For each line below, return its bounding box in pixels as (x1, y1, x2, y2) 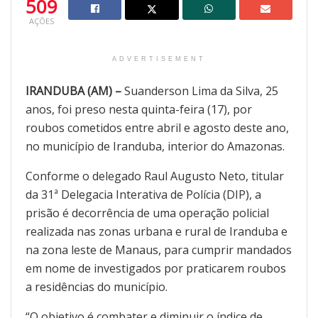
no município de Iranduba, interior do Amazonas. (26, 138, 285, 155)
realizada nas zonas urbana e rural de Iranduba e (26, 224, 287, 240)
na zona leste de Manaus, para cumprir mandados (26, 242, 292, 258)
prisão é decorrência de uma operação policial (26, 205, 269, 221)
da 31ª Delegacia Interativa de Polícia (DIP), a (26, 187, 261, 203)
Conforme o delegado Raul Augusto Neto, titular (26, 168, 284, 185)
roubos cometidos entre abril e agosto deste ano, (26, 120, 289, 136)
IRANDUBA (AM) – (26, 83, 121, 99)
